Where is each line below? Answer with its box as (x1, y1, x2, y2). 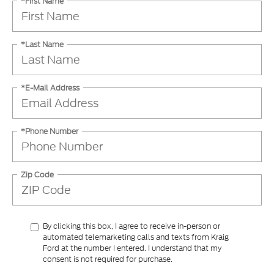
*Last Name (21, 39, 64, 50)
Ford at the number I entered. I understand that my (43, 243, 221, 254)
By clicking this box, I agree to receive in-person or (43, 221, 220, 232)
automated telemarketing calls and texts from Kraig (43, 232, 229, 243)
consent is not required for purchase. (43, 254, 172, 265)
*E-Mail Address (21, 82, 80, 93)
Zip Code (21, 169, 54, 180)
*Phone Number (21, 125, 78, 136)
